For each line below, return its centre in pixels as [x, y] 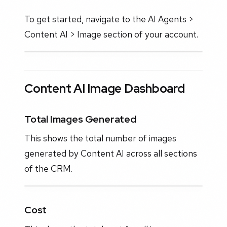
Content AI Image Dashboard [105, 89]
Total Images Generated [80, 119]
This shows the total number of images [100, 138]
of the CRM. [48, 169]
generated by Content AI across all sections [111, 154]
